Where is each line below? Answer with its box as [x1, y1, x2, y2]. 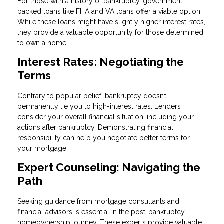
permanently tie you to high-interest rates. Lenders [17, 102, 181, 110]
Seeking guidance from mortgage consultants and [17, 197, 179, 205]
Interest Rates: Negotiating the [17, 55, 184, 68]
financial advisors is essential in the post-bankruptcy [17, 207, 185, 216]
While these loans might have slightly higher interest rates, [17, 17, 205, 26]
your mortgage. [17, 144, 68, 152]
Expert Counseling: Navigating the [17, 160, 200, 174]
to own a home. [17, 38, 68, 47]
